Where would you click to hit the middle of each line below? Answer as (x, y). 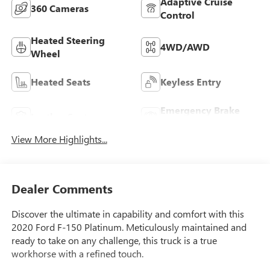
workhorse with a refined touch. (77, 253)
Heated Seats (60, 82)
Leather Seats (61, 117)
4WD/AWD (185, 47)
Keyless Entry (191, 82)
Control (177, 15)
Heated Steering (67, 40)
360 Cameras (59, 8)
